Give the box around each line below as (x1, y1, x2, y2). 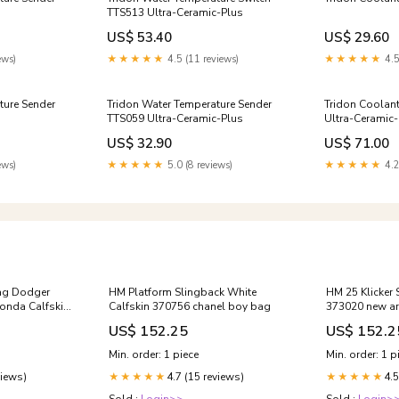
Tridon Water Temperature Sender (107, 97, 273, 111)
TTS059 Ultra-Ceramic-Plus (107, 111, 244, 126)
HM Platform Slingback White (109, 285, 256, 299)
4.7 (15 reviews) (167, 370, 244, 384)
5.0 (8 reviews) (165, 159, 233, 172)
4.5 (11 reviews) (165, 53, 240, 66)
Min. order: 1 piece (109, 347, 199, 362)
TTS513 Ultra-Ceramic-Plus (107, 5, 244, 20)
